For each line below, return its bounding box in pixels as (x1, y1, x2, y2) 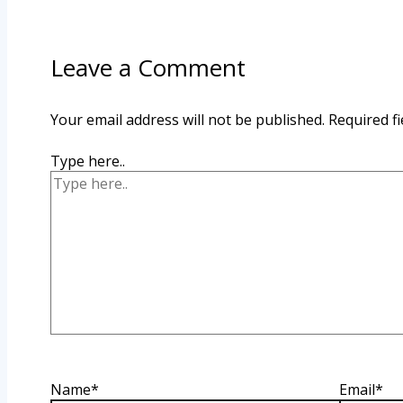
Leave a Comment (50, 50, 246, 84)
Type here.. (50, 150, 125, 171)
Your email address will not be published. (50, 109, 325, 130)
